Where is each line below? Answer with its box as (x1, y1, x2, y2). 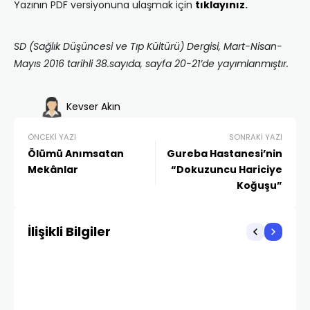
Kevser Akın (66, 99, 120, 113)
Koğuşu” (237, 179, 282, 193)
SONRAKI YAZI (229, 131, 282, 143)
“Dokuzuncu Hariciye (171, 163, 282, 177)
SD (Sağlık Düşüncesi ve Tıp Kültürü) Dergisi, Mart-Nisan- (14, 39, 282, 54)
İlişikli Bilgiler (28, 223, 111, 241)
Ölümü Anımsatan (28, 147, 124, 161)
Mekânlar (28, 163, 78, 177)
